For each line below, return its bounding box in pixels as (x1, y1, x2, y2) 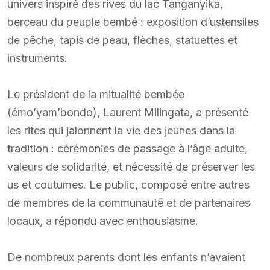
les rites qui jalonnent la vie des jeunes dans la (7, 124, 235, 137)
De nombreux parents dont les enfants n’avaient (7, 250, 245, 263)
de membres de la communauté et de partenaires (7, 196, 250, 209)
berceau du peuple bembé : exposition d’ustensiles (7, 15, 259, 28)
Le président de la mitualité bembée (7, 87, 184, 101)
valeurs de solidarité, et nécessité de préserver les (7, 160, 255, 173)
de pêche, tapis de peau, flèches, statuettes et (7, 33, 237, 46)
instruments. (7, 51, 67, 64)
